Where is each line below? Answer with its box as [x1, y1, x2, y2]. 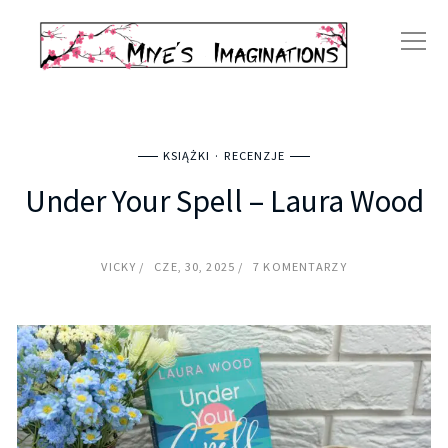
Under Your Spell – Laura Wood [24, 181, 424, 222]
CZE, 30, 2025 [154, 259, 238, 275]
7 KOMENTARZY [253, 259, 347, 275]
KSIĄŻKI [162, 148, 211, 164]
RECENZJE [224, 148, 286, 164]
